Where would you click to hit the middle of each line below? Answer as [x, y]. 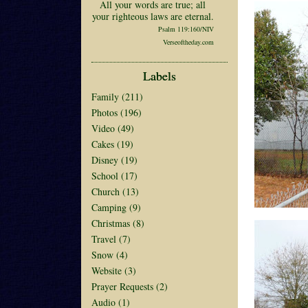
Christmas [111, 223]
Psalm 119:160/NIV [186, 29]
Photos [104, 112]
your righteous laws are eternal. [153, 16]
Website [107, 271]
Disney [105, 160]
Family [105, 97]
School [105, 176]
